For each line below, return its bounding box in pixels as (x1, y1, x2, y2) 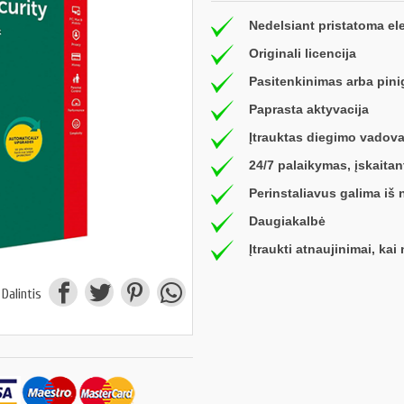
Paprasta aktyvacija (249, 101, 369, 116)
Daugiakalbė (249, 213, 326, 228)
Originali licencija (249, 45, 356, 60)
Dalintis (2, 287, 42, 303)
